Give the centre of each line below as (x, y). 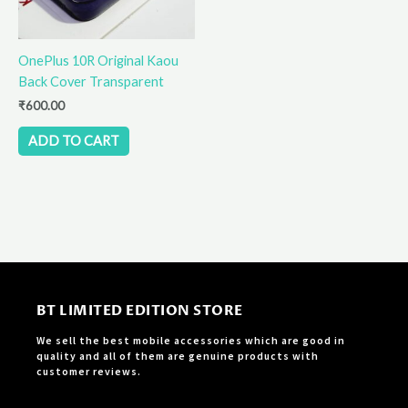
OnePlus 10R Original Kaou (98, 60)
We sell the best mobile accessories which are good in (190, 340)
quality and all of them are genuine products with (177, 356)
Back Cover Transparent (91, 81)
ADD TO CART (73, 141)
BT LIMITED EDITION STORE (139, 311)
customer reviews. (88, 371)
